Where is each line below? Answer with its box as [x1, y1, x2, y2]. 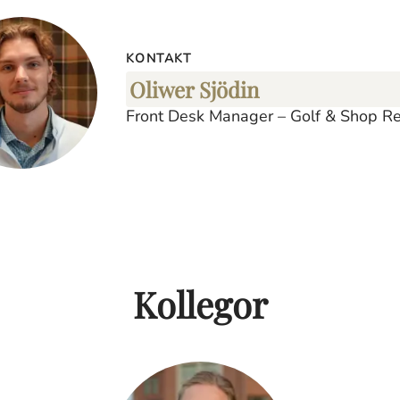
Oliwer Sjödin [129, 75, 259, 104]
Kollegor [132, 280, 268, 328]
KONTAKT [126, 50, 192, 67]
